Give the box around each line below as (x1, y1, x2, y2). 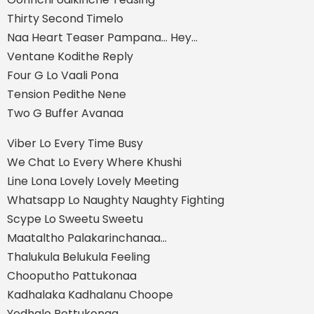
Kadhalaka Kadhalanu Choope (7, 286, 173, 303)
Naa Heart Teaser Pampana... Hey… (7, 29, 198, 46)
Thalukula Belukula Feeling (7, 248, 150, 265)
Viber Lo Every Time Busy (7, 135, 143, 151)
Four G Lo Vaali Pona (7, 67, 118, 83)
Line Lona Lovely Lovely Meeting (7, 172, 179, 189)
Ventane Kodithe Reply (7, 48, 133, 64)
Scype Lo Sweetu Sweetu (7, 210, 143, 227)
